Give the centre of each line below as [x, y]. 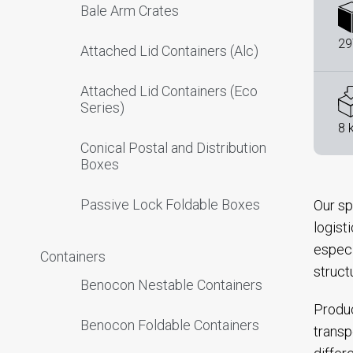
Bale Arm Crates [130, 11]
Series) [102, 108]
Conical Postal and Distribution [173, 148]
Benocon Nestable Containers [171, 285]
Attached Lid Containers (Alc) [169, 51]
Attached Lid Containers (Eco [169, 91]
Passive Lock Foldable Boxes [170, 204]
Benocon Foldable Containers [170, 325]
